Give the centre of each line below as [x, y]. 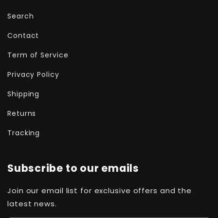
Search [21, 16]
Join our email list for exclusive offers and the [100, 191]
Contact [23, 35]
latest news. [32, 204]
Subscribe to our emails [73, 168]
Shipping [24, 94]
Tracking [24, 133]
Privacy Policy [33, 74]
